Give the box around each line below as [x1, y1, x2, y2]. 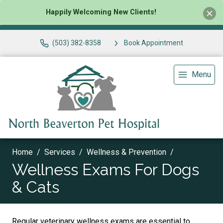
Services [44, 147, 75, 157]
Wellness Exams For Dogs [12, 160, 199, 179]
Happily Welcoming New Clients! [45, 8, 156, 17]
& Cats [12, 177, 59, 196]
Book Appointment [124, 39, 183, 47]
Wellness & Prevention [87, 147, 166, 157]
